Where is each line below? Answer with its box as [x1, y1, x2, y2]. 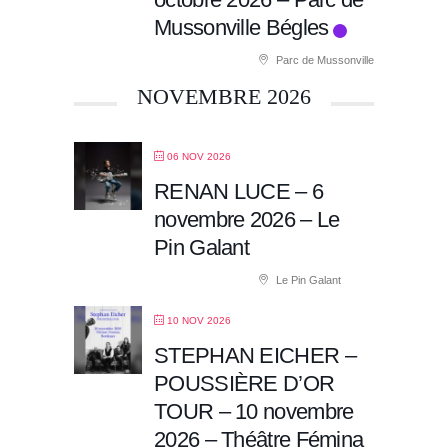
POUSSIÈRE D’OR [154, 370, 335, 396]
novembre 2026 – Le [154, 206, 340, 232]
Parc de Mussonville [273, 53, 374, 66]
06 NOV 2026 [167, 150, 231, 162]
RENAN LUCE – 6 [154, 178, 324, 204]
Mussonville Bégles [154, 14, 329, 40]
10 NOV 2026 [167, 314, 231, 326]
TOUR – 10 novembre [154, 398, 354, 424]
